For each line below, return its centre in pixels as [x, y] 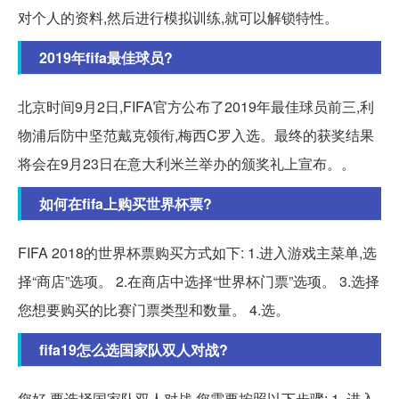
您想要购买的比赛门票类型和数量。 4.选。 [154, 310]
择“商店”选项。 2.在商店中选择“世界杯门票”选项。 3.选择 [199, 281]
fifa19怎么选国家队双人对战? [134, 350]
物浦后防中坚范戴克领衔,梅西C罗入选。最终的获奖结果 [196, 135]
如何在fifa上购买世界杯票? [126, 204]
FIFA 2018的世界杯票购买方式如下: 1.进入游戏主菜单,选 [197, 253]
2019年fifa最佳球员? [106, 58]
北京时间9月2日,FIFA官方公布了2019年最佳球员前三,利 [196, 107]
